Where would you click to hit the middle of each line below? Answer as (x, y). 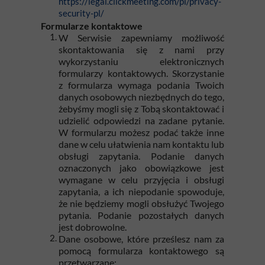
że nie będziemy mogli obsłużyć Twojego (141, 203)
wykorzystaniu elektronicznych (141, 61)
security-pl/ (81, 13)
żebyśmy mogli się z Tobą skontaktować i (141, 109)
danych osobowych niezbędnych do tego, (141, 97)
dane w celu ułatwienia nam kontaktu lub (141, 144)
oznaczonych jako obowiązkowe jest (141, 168)
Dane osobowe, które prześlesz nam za (141, 239)
